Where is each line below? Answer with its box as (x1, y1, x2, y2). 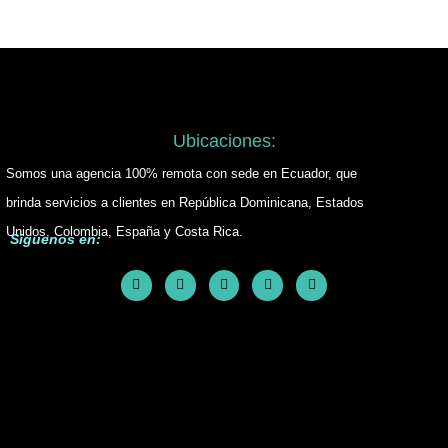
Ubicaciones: (172, 130, 276, 151)
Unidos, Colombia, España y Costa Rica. (6, 223, 243, 239)
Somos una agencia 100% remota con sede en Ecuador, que (6, 165, 357, 181)
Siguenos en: (10, 230, 101, 247)
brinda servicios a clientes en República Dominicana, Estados (6, 194, 364, 210)
